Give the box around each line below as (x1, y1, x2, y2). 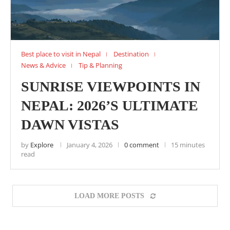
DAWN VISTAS (21, 117, 119, 132)
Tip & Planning (79, 61, 122, 70)
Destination (113, 49, 149, 59)
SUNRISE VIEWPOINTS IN (21, 79, 200, 94)
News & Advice (21, 61, 66, 70)
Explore (30, 140, 53, 149)
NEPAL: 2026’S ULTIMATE (21, 98, 198, 113)
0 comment (124, 140, 159, 149)
